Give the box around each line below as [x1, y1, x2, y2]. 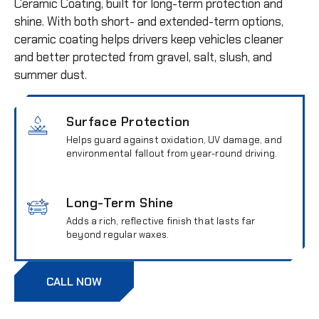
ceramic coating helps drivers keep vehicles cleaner [14, 31, 283, 48]
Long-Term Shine [66, 194, 174, 211]
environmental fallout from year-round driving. [66, 147, 278, 159]
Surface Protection [66, 113, 190, 130]
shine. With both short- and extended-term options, [14, 14, 283, 30]
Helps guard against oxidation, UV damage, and [66, 133, 282, 146]
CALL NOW [46, 273, 102, 289]
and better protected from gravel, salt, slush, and [14, 49, 272, 66]
